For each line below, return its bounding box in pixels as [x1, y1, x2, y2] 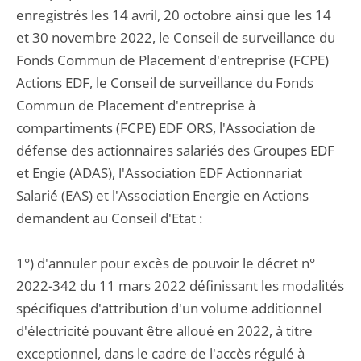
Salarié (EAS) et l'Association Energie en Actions [16, 186, 309, 205]
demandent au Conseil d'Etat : [16, 209, 202, 227]
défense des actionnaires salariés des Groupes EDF [16, 141, 334, 160]
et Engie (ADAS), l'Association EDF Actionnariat [16, 164, 302, 182]
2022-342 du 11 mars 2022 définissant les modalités [16, 276, 344, 295]
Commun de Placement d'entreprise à [16, 96, 255, 114]
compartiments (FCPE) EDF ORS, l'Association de [16, 118, 316, 137]
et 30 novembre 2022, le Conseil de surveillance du [16, 28, 335, 47]
